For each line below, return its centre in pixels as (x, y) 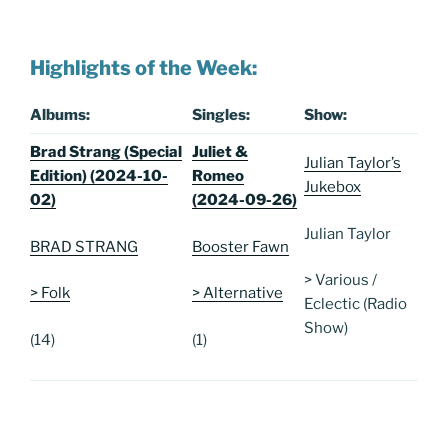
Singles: (221, 115)
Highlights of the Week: (143, 68)
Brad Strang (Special (106, 152)
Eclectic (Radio (355, 304)
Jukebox (332, 187)
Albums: (61, 115)
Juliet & (220, 152)
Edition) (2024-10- (99, 176)
